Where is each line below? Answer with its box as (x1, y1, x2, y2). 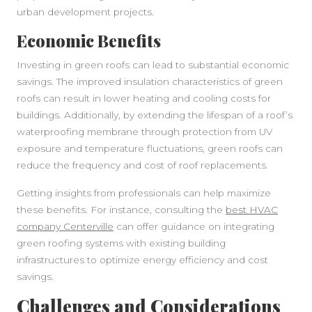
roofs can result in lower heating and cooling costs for (17, 93, 271, 104)
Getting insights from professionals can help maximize (17, 187, 271, 198)
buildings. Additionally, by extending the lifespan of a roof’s (17, 109, 292, 120)
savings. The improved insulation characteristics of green (17, 76, 283, 87)
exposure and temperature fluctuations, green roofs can (17, 143, 283, 154)
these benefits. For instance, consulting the (17, 204, 226, 215)
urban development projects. (17, 6, 154, 17)
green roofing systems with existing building (17, 237, 226, 249)
